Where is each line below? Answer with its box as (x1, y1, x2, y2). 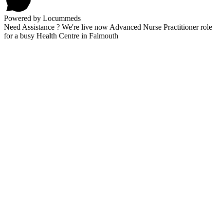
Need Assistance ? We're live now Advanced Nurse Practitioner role (4, 23, 212, 32)
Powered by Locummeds (4, 14, 81, 23)
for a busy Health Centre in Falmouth (4, 32, 118, 40)
